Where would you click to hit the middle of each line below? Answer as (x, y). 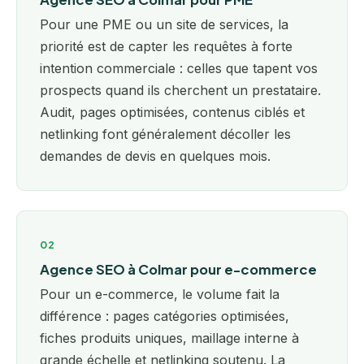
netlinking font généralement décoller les (165, 134)
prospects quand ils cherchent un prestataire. (180, 91)
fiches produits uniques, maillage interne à (169, 338)
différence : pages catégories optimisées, (165, 316)
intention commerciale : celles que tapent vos (179, 69)
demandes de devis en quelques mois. (155, 156)
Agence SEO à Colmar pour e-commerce (178, 270)
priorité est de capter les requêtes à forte (166, 47)
